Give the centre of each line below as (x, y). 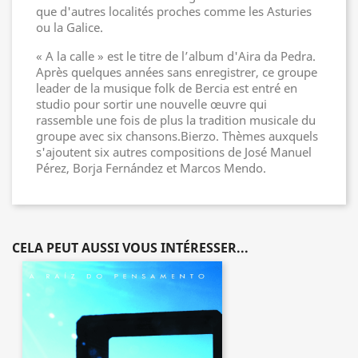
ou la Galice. (70, 27)
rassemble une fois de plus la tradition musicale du (176, 120)
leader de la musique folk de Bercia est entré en (167, 88)
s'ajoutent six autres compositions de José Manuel (174, 152)
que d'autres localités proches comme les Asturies (174, 11)
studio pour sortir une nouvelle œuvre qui (151, 104)
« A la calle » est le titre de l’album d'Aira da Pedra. (176, 56)
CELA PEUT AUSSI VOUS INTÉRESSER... (130, 248)
